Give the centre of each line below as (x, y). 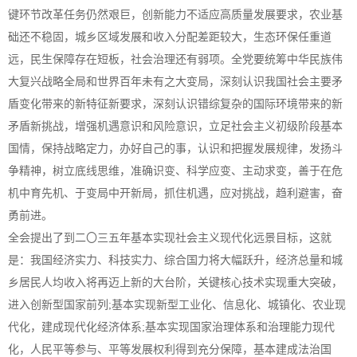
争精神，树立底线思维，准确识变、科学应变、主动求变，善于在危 (175, 171)
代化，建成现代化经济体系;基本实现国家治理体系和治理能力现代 (171, 327)
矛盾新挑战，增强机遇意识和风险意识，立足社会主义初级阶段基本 (175, 126)
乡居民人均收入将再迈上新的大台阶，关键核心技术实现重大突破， (175, 282)
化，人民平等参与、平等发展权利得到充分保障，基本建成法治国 (170, 349)
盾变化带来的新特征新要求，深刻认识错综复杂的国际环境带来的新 (175, 104)
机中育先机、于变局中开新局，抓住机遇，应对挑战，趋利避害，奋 (175, 193)
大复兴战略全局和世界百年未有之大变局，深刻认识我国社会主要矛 (175, 82)
